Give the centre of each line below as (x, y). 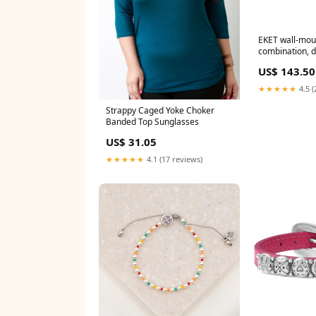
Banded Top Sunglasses (152, 121)
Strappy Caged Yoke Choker (160, 110)
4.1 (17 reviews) (174, 159)
